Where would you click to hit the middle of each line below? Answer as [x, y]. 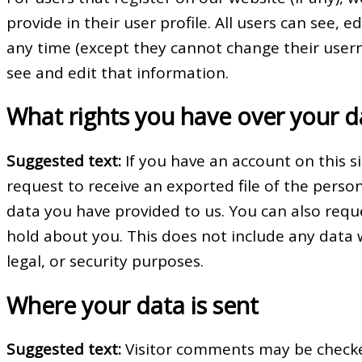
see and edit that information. [118, 72]
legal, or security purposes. [105, 261]
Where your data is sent [133, 305]
